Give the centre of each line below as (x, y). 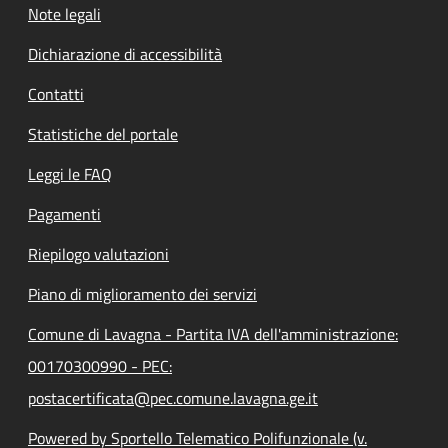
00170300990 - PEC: (100, 366)
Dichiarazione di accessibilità (125, 54)
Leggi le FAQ (70, 174)
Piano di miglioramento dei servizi (142, 294)
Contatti (56, 94)
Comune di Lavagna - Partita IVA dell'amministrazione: (213, 334)
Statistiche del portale (103, 134)
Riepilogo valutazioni (98, 254)
